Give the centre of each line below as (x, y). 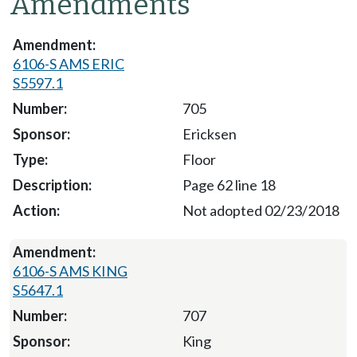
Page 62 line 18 (229, 184)
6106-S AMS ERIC (69, 63)
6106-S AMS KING (70, 271)
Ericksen (209, 133)
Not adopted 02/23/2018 (261, 210)
